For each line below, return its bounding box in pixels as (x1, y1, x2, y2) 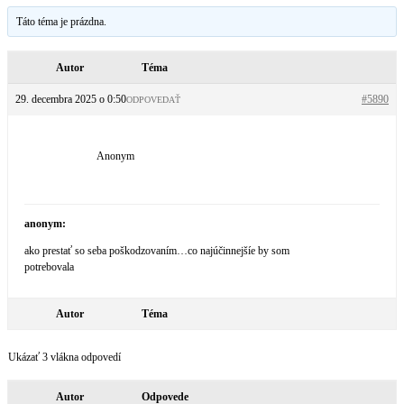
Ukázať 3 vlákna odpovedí (8, 351, 121, 363)
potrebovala (24, 261, 74, 273)
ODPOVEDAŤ (126, 95, 180, 105)
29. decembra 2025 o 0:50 (15, 93, 126, 106)
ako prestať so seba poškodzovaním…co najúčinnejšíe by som (24, 244, 289, 257)
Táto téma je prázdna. (16, 15, 107, 28)
